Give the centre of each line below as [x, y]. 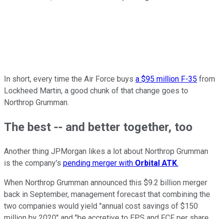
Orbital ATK [156, 163]
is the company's [33, 163]
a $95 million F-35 [166, 79]
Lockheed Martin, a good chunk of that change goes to [96, 91]
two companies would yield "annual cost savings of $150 [101, 206]
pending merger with [99, 163]
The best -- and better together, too [98, 127]
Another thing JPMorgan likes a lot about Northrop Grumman [106, 152]
